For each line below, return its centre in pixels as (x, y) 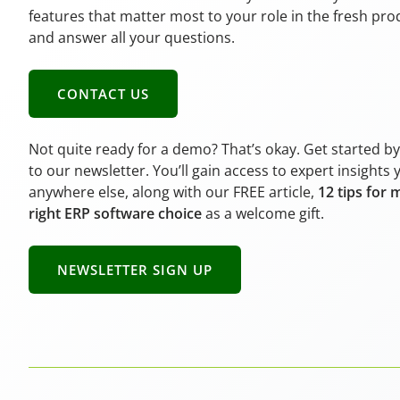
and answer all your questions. (132, 37)
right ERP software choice (115, 213)
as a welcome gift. (263, 213)
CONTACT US (103, 94)
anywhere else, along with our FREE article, (173, 192)
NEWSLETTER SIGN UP (135, 269)
